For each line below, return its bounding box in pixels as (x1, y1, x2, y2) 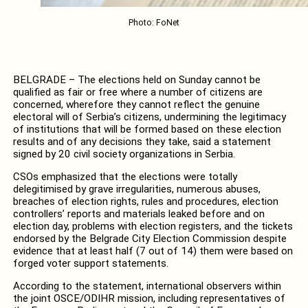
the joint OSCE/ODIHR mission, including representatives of (12, 291, 285, 305)
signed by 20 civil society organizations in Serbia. (12, 147, 235, 160)
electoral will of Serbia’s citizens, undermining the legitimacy (12, 110, 286, 123)
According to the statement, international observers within (12, 279, 281, 292)
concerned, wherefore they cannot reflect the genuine (12, 98, 260, 111)
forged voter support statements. (12, 256, 168, 269)
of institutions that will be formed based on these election (12, 122, 281, 135)
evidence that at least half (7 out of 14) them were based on (12, 244, 293, 257)
